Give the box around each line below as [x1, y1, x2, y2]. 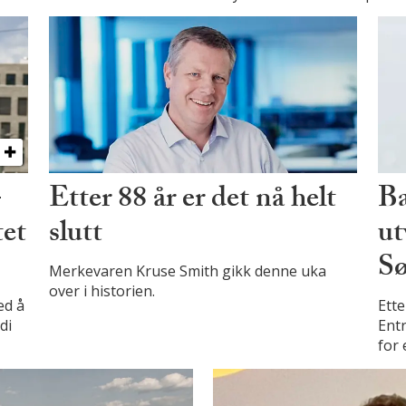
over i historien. [48, 281, 155, 302]
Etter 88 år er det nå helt [48, 177, 336, 227]
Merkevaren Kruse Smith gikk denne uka [48, 261, 326, 282]
